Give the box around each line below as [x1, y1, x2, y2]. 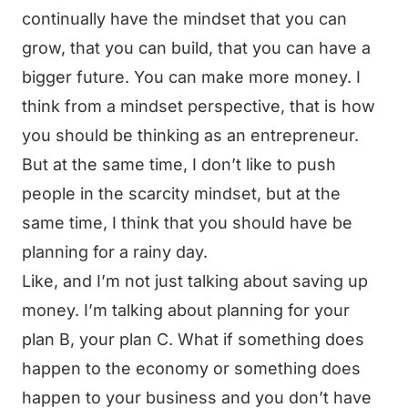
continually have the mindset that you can [22, 9, 347, 28]
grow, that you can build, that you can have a [22, 38, 371, 57]
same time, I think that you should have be [22, 213, 352, 232]
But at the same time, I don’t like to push [22, 155, 336, 174]
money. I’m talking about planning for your [22, 301, 350, 320]
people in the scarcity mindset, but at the [22, 184, 341, 203]
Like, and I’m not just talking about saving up [22, 271, 368, 291]
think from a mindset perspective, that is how [22, 97, 375, 116]
